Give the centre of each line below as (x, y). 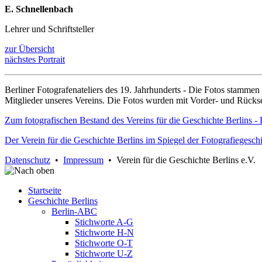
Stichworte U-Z (104, 254)
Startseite (45, 191)
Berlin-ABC (74, 212)
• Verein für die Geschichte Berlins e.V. (180, 160)
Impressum (83, 160)
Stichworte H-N (104, 233)
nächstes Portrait (35, 60)
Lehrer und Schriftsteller (49, 29)
